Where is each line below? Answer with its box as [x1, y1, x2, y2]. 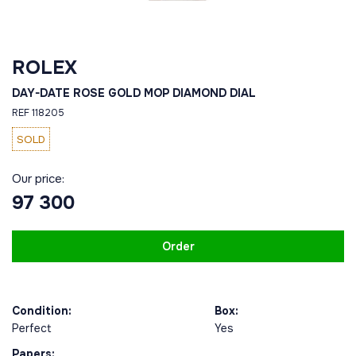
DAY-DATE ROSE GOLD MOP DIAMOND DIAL [12, 86, 256, 100]
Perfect [12, 321, 55, 335]
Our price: [12, 171, 64, 187]
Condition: [12, 304, 72, 318]
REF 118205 [12, 106, 64, 119]
